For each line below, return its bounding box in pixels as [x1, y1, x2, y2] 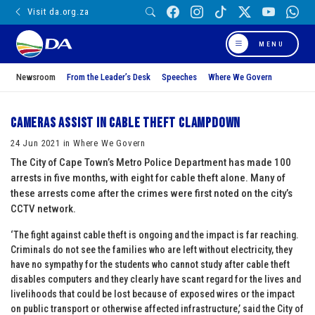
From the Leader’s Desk [67, 71, 150, 82]
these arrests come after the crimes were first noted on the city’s [11, 186, 292, 200]
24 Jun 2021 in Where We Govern [11, 137, 146, 148]
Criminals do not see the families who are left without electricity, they [11, 243, 292, 255]
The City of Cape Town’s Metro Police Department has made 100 [11, 155, 291, 169]
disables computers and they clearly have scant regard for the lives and [11, 273, 301, 285]
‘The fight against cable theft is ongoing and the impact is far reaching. [11, 229, 299, 240]
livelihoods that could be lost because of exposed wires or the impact [11, 288, 295, 300]
